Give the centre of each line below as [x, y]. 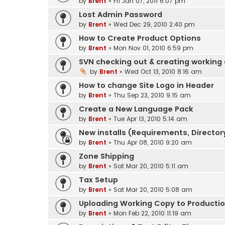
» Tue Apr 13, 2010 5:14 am [147, 119]
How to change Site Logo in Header [146, 85]
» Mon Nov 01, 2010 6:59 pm [150, 48]
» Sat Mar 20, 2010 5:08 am [149, 189]
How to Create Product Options [140, 38]
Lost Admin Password [121, 14]
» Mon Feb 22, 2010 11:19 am [149, 213]
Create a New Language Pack [136, 109]
